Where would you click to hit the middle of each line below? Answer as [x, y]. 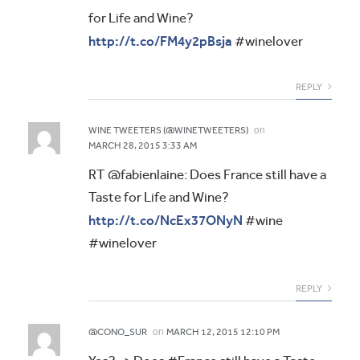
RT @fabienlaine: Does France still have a [207, 175]
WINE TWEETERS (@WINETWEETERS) [168, 131]
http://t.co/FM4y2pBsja [160, 41]
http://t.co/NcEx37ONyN [166, 221]
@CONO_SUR [118, 332]
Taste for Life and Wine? [159, 198]
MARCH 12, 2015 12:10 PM [223, 332]
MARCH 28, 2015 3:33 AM [143, 146]
